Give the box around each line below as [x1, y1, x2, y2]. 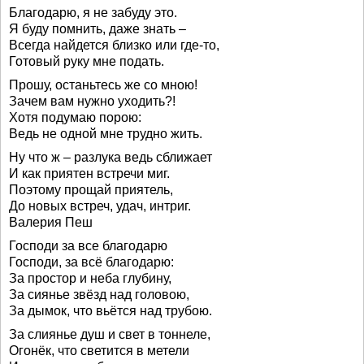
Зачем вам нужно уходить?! [9, 94, 175, 108]
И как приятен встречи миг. [9, 167, 170, 180]
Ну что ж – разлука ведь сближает [9, 150, 212, 164]
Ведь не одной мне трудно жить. [9, 127, 202, 141]
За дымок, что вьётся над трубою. [9, 304, 212, 318]
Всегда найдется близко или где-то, [9, 38, 219, 52]
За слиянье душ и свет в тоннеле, [9, 327, 210, 341]
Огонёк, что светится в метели [9, 344, 189, 357]
